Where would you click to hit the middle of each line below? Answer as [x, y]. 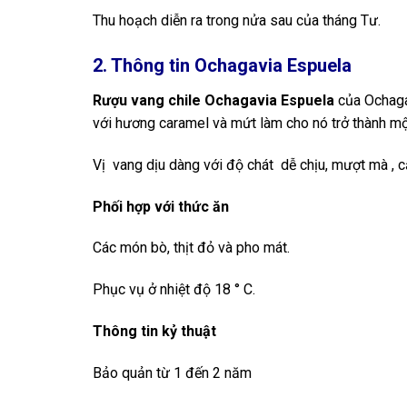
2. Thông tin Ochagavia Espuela [222, 65]
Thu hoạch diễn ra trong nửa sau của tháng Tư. [237, 21]
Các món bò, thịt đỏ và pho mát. [191, 248]
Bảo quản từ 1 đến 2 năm [172, 372]
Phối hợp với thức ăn [161, 206]
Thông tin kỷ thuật [154, 331]
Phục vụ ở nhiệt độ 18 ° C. [174, 290]
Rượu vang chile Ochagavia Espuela [213, 100]
